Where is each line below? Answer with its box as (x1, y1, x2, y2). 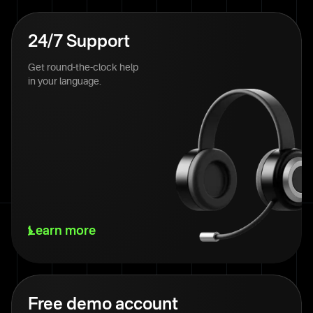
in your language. (28, 77, 101, 87)
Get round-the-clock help (28, 63, 138, 73)
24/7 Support (28, 34, 130, 51)
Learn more (28, 225, 96, 238)
